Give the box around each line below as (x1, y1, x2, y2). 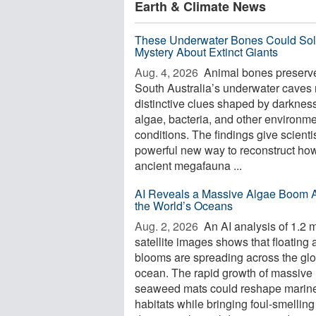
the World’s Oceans (135, 197, 233, 214)
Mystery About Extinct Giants (135, 44, 278, 60)
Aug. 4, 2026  (135, 64, 201, 80)
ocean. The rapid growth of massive (135, 265, 312, 281)
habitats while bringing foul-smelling (135, 296, 315, 312)
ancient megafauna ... (135, 157, 242, 174)
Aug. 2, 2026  (135, 218, 201, 234)
